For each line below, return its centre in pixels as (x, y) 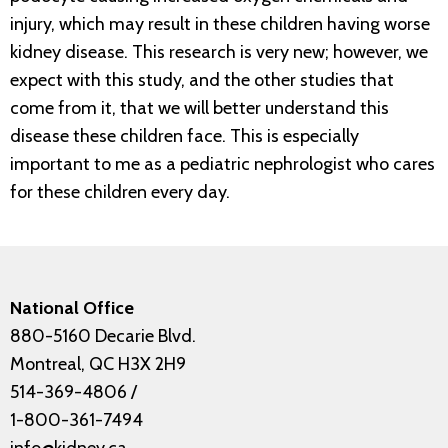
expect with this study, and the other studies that (202, 80)
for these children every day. (120, 192)
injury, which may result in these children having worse (220, 24)
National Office (72, 308)
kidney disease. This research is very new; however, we (219, 52)
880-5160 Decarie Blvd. (103, 336)
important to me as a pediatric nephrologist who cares (222, 164)
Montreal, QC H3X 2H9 (98, 364)
